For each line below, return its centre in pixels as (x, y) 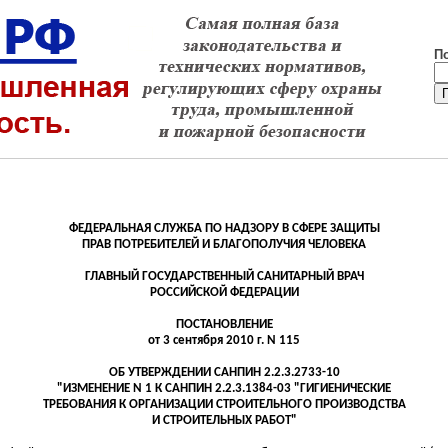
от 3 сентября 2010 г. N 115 (224, 340)
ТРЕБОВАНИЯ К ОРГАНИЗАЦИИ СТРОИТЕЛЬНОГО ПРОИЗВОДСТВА (224, 404)
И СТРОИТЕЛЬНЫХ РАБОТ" (224, 420)
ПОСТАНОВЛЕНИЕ (224, 324)
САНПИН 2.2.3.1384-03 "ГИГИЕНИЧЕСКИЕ (276, 388)
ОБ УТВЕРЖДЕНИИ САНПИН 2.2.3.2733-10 (224, 372)
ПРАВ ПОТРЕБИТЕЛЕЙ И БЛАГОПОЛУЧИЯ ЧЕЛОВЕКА (224, 244)
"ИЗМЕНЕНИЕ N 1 (104, 388)
